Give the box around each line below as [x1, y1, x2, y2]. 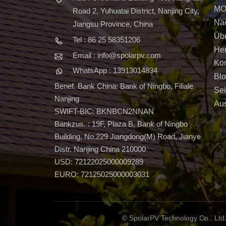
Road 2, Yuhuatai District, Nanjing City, [72, 7, 199, 16]
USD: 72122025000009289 [54, 157, 143, 166]
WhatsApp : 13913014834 [72, 66, 157, 75]
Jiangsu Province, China [72, 20, 153, 29]
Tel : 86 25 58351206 [72, 35, 140, 44]
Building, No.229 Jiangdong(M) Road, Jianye [54, 132, 201, 141]
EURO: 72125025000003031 [54, 170, 149, 179]
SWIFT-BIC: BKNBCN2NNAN [54, 107, 154, 116]
